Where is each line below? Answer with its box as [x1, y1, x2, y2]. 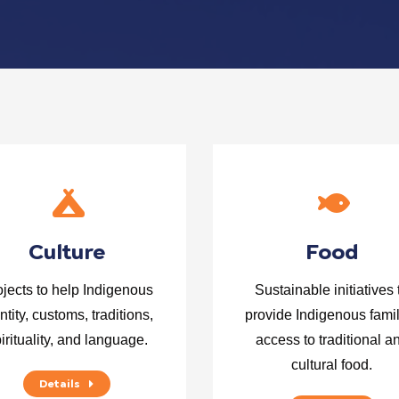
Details [39, 378, 81, 390]
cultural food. [291, 357, 373, 372]
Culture [28, 239, 106, 265]
